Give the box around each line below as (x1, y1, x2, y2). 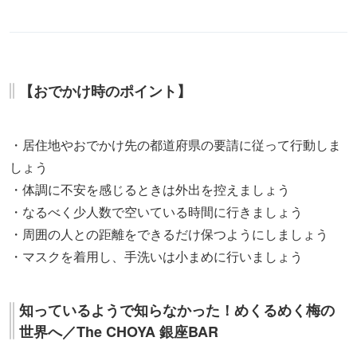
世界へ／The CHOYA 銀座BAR (19, 320, 218, 342)
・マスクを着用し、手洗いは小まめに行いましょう (10, 246, 303, 265)
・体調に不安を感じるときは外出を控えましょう (10, 179, 290, 198)
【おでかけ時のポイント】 (19, 80, 191, 101)
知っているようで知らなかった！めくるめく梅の (19, 299, 335, 320)
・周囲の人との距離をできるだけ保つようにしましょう (10, 224, 328, 243)
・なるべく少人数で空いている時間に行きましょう (10, 202, 303, 221)
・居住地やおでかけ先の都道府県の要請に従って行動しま (10, 135, 341, 154)
